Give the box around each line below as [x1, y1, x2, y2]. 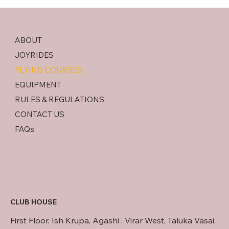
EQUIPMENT [14, 80, 61, 90]
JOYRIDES [14, 50, 54, 60]
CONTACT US [14, 109, 64, 120]
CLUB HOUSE [10, 197, 57, 207]
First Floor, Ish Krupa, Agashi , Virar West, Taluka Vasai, [10, 215, 216, 225]
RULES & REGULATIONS [14, 95, 104, 105]
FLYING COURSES [14, 65, 82, 75]
